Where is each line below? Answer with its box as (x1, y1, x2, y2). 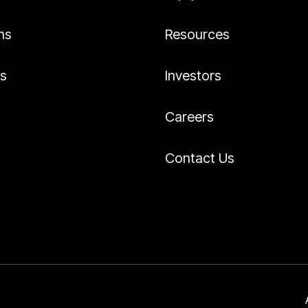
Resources (165, 26, 230, 43)
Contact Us (165, 150, 234, 166)
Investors (165, 67, 221, 84)
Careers (165, 109, 214, 125)
